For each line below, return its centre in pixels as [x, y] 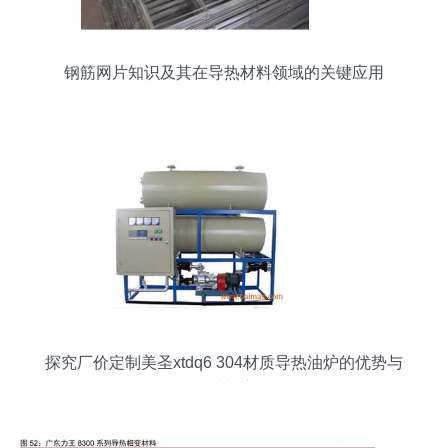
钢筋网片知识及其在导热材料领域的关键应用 [224, 72]
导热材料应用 [224, 387]
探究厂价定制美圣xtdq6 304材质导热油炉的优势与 [224, 362]
